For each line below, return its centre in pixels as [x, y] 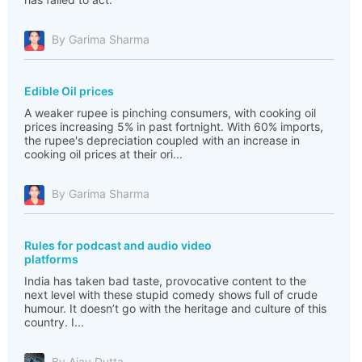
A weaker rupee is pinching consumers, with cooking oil [170, 113]
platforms [51, 259]
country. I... [54, 322]
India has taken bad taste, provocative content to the [165, 281]
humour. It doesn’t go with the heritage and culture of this [175, 308]
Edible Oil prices [69, 91]
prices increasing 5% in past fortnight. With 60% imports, [174, 126]
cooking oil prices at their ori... [103, 154]
